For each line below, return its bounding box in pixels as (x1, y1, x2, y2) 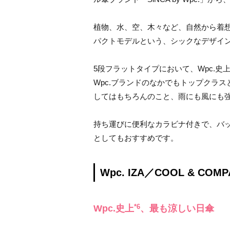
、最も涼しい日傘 (140, 203, 214, 214)
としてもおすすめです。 (93, 133, 178, 142)
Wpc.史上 (93, 203, 134, 214)
